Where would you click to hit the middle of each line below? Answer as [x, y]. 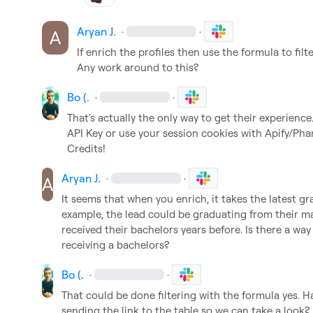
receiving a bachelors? [115, 245]
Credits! [87, 148]
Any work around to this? [137, 67]
